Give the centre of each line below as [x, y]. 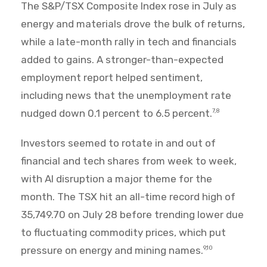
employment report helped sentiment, [112, 78]
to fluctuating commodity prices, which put [123, 233]
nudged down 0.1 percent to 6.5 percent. [117, 114]
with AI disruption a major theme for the [117, 179]
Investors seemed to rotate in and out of [118, 143]
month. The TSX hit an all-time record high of [128, 197]
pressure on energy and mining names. [112, 251]
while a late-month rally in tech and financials [129, 42]
